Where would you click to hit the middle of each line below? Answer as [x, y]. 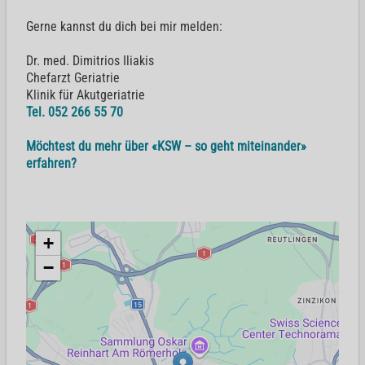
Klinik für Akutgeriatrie [86, 95]
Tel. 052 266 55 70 [75, 112]
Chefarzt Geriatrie [73, 77]
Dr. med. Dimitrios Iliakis [90, 60]
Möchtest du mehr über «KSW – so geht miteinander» [166, 146]
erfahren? [53, 163]
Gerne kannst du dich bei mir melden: [124, 26]
